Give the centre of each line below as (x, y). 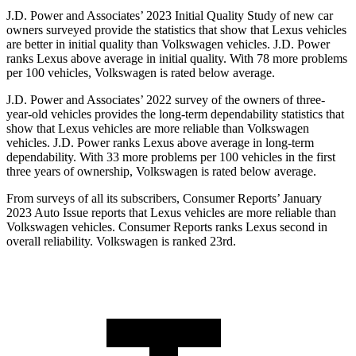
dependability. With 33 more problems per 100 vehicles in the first (171, 157)
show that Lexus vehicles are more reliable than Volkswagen (158, 129)
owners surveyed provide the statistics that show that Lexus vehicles (176, 30)
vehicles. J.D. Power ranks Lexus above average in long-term (160, 143)
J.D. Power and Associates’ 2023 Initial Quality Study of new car (170, 16)
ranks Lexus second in (270, 227)
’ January (299, 199)
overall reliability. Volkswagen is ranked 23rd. (121, 242)
